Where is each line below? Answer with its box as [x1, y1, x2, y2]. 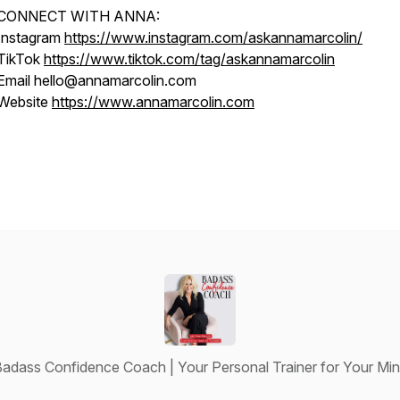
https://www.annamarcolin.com [52, 93, 254, 111]
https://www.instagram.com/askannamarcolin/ [64, 29, 362, 46]
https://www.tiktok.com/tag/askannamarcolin [44, 50, 335, 68]
